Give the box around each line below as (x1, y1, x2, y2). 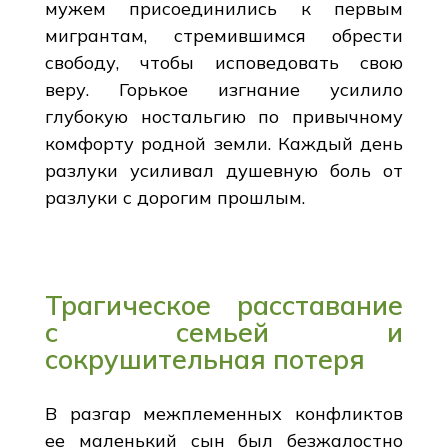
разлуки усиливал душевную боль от (44, 158, 404, 182)
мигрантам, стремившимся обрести (44, 23, 404, 47)
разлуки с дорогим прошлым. (44, 185, 305, 209)
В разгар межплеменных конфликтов (44, 401, 404, 425)
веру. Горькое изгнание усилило (44, 77, 404, 101)
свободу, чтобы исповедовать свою (44, 50, 404, 74)
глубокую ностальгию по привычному (44, 104, 404, 128)
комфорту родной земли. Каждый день (44, 131, 404, 155)
